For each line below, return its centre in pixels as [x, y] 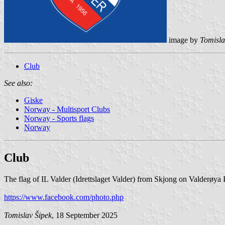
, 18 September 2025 [85, 215]
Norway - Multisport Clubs [67, 109]
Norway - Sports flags [59, 118]
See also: [18, 83]
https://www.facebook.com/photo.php [64, 197]
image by [183, 40]
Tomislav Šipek [28, 215]
